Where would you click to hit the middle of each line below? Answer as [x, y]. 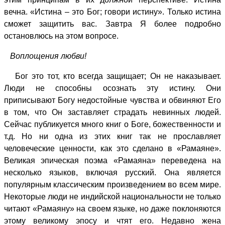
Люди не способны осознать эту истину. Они [113, 88]
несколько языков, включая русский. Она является [113, 172]
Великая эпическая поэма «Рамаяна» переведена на [113, 160]
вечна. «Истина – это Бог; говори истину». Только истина [113, 12]
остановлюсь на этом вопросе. [61, 36]
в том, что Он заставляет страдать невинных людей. [113, 112]
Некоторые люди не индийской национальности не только [113, 196]
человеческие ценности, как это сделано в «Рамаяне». [113, 148]
